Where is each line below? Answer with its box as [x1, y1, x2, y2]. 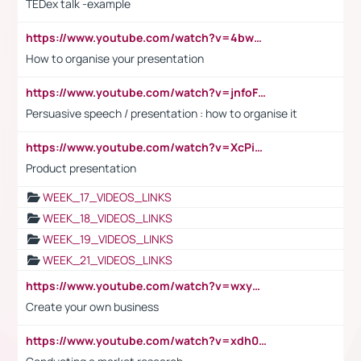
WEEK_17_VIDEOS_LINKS [43, 189, 172, 205]
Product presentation [26, 160, 136, 176]
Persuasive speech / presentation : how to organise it [26, 105, 297, 121]
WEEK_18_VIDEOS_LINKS [43, 210, 172, 226]
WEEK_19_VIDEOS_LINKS [43, 230, 173, 247]
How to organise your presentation [26, 50, 204, 66]
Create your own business [26, 298, 159, 314]
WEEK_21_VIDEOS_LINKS [43, 251, 172, 268]
